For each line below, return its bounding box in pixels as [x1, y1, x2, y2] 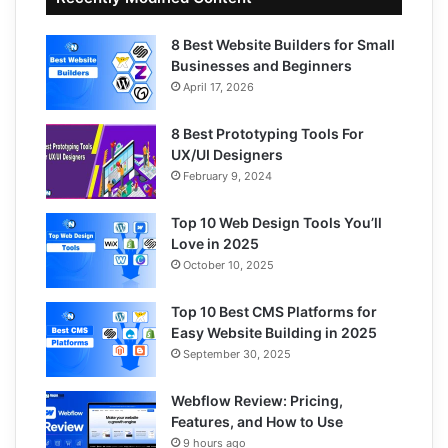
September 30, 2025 [183, 346, 291, 361]
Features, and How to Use [171, 412, 343, 430]
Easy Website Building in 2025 [171, 323, 377, 341]
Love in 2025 [171, 234, 259, 252]
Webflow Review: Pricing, [171, 391, 343, 409]
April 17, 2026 [183, 79, 254, 94]
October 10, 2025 [183, 257, 274, 272]
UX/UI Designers [171, 145, 283, 163]
